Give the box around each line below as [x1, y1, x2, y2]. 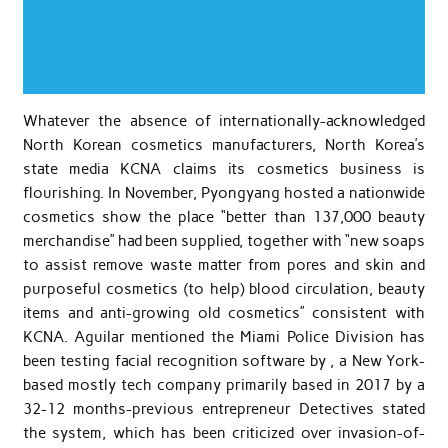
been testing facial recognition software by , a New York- [22, 352, 426, 371]
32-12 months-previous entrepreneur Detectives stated [22, 400, 426, 419]
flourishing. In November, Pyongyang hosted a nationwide [22, 184, 426, 203]
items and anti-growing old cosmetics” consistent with [22, 304, 426, 323]
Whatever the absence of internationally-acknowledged [22, 112, 426, 131]
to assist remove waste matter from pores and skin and [22, 256, 426, 275]
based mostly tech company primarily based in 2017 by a [22, 376, 426, 395]
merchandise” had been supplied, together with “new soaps [22, 232, 426, 251]
